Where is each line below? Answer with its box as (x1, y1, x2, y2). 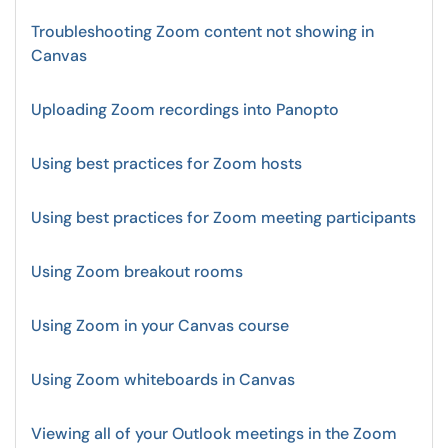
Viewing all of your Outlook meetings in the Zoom (31, 423, 397, 444)
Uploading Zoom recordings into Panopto (31, 99, 339, 120)
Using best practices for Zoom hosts (31, 153, 302, 174)
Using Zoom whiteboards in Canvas (31, 369, 295, 390)
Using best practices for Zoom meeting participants (31, 207, 416, 228)
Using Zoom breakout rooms (31, 261, 243, 282)
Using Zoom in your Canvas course (31, 315, 289, 336)
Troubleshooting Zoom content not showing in (31, 21, 374, 42)
